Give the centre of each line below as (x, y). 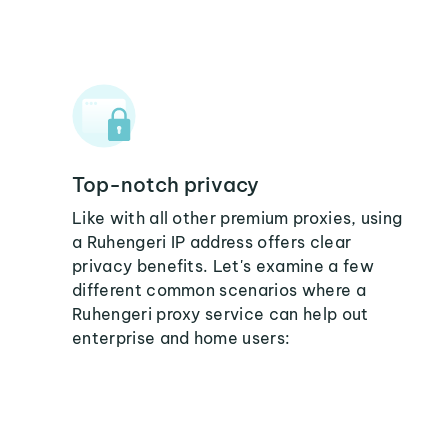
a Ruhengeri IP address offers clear (212, 242)
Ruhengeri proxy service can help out (220, 314)
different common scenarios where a (219, 290)
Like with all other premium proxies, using (237, 218)
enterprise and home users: (181, 338)
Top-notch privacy (165, 184)
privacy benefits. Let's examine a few (223, 266)
